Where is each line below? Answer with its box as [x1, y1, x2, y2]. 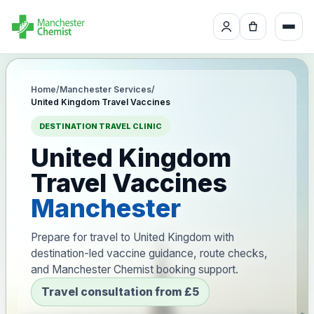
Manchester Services [60, 84, 151, 95]
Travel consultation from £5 [41, 285, 199, 299]
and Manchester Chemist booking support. [31, 263, 238, 276]
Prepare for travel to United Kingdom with [31, 231, 234, 244]
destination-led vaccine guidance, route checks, [31, 247, 268, 260]
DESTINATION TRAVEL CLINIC [39, 121, 162, 131]
